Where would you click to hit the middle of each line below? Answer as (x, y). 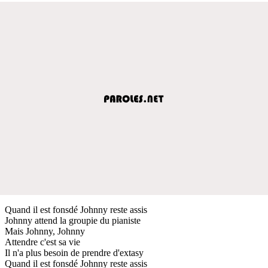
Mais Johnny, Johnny (45, 231)
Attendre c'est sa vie (42, 242)
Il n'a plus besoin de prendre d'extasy (74, 252)
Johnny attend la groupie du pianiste (73, 220)
